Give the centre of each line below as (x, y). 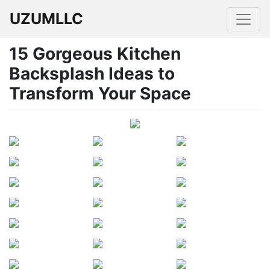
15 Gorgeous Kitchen (95, 54)
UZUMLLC (46, 19)
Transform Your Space (100, 93)
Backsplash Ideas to (92, 74)
